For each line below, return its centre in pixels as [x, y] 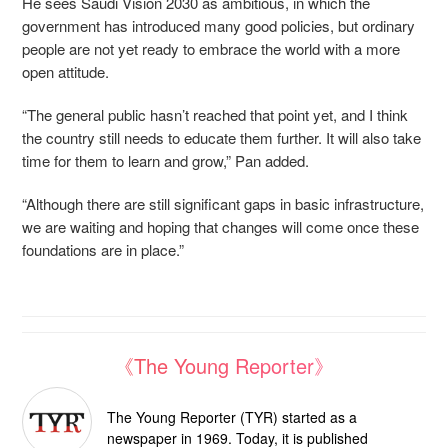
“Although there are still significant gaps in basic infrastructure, [223, 204]
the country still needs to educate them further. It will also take [221, 138]
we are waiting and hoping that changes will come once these [220, 227]
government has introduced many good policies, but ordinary [218, 26]
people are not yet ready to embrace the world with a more [211, 49]
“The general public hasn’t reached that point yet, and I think [215, 115]
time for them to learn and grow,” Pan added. [167, 161]
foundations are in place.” [103, 250]
